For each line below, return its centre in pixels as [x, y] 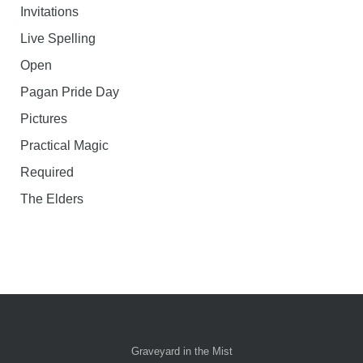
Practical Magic [64, 145]
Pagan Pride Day [70, 92]
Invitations [49, 12]
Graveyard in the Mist [181, 351]
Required [47, 172]
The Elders [52, 199]
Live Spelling [58, 38]
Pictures [44, 119]
